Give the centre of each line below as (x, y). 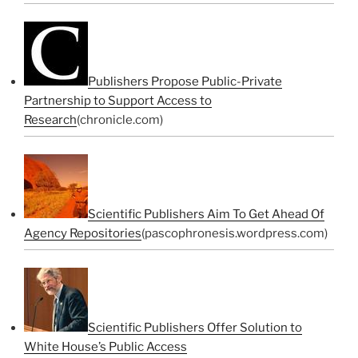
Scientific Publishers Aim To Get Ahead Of (206, 214)
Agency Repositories (83, 233)
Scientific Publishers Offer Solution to (195, 328)
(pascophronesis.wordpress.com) (235, 233)
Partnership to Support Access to (118, 101)
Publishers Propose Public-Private (185, 82)
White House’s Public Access (105, 347)
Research (50, 120)
